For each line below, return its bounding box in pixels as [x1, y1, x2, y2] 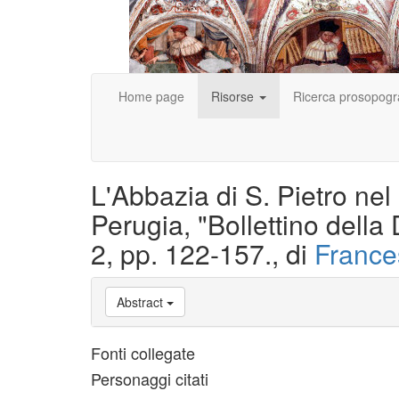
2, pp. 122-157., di [91, 234, 314, 273]
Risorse [211, 87, 257, 105]
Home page [118, 87, 184, 105]
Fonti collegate [91, 341, 195, 364]
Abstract [117, 293, 163, 311]
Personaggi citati [91, 367, 208, 390]
